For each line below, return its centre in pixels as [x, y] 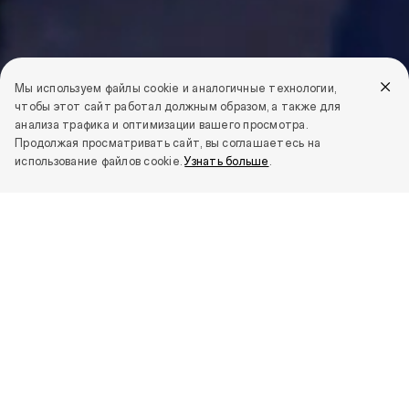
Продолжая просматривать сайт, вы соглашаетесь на [168, 143]
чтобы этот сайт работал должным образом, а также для [178, 107]
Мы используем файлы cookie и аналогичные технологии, [175, 89]
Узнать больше [227, 162]
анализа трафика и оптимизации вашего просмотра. [161, 125]
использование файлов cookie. [100, 162]
